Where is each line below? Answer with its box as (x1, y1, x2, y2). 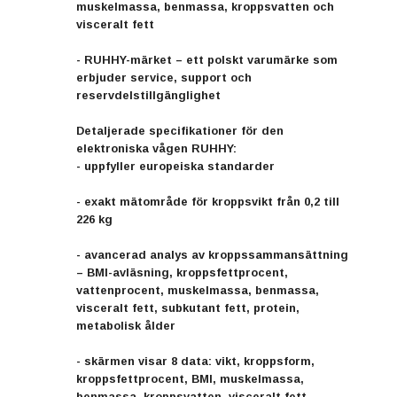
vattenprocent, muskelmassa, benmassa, (76, 283, 319, 297)
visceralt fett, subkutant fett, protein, (76, 300, 300, 315)
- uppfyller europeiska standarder (76, 159, 275, 173)
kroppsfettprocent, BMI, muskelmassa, (76, 371, 304, 385)
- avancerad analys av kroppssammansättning (76, 247, 348, 261)
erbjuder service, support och (76, 70, 252, 84)
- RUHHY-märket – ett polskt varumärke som (76, 52, 338, 66)
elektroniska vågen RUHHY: (76, 141, 237, 155)
